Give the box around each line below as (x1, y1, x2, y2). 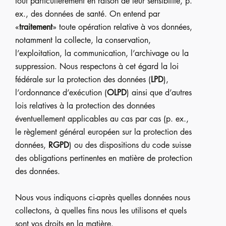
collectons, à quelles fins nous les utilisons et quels (15, 204, 187, 216)
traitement (19, 21, 52, 33)
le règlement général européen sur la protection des (15, 126, 192, 138)
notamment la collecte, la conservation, (15, 34, 151, 46)
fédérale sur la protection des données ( (15, 74, 151, 85)
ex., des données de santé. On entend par (15, 8, 160, 20)
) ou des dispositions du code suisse (69, 139, 191, 151)
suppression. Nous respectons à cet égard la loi (15, 61, 179, 72)
